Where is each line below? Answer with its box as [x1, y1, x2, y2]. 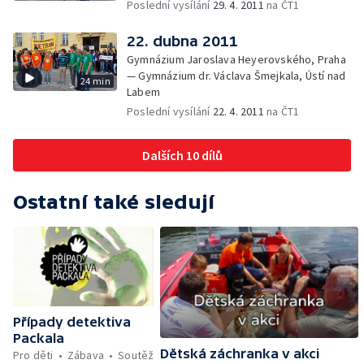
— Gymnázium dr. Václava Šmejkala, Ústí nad [127, 68, 346, 83]
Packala [13, 330, 64, 345]
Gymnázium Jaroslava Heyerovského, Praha [127, 52, 346, 67]
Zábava [67, 347, 105, 362]
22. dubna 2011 [127, 32, 238, 50]
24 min [80, 75, 110, 87]
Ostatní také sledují [13, 191, 214, 213]
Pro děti [13, 347, 54, 362]
